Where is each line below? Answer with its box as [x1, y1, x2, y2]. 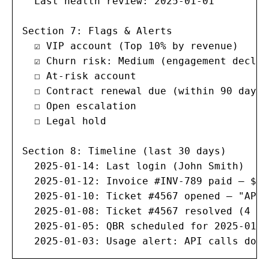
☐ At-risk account [22, 70, 136, 82]
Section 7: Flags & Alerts [22, 25, 172, 37]
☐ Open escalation [22, 100, 136, 112]
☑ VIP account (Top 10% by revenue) [22, 40, 238, 52]
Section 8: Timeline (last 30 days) [22, 145, 226, 157]
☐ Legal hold [22, 115, 106, 127]
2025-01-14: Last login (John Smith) [22, 160, 244, 172]
